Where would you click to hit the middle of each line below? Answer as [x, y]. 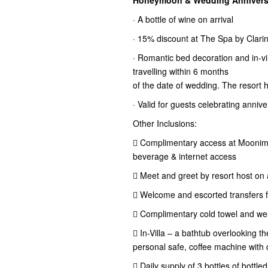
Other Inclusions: [165, 124]
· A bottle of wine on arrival [184, 19]
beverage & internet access [185, 156]
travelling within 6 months [181, 71]
